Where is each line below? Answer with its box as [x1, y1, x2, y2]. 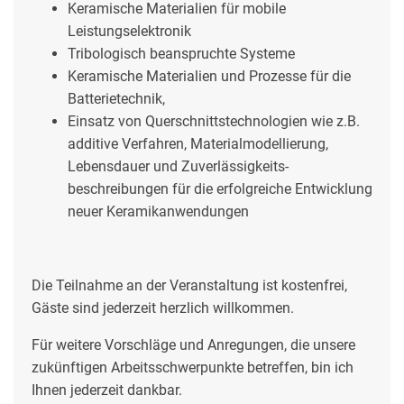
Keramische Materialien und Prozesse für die [68, 68, 351, 85]
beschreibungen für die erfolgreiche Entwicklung [68, 180, 372, 197]
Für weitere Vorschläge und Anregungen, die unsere [32, 336, 355, 353]
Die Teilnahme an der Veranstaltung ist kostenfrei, [32, 277, 347, 294]
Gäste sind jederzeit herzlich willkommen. [32, 299, 301, 317]
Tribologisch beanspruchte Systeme [68, 45, 295, 62]
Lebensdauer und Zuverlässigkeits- [68, 158, 289, 175]
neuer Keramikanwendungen [68, 203, 249, 220]
